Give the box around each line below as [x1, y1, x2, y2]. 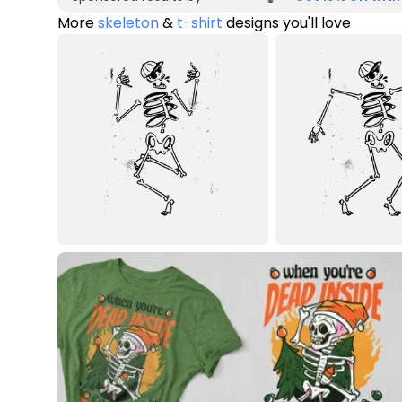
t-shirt [177, 12, 223, 33]
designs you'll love [223, 12, 351, 33]
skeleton [98, 12, 159, 33]
